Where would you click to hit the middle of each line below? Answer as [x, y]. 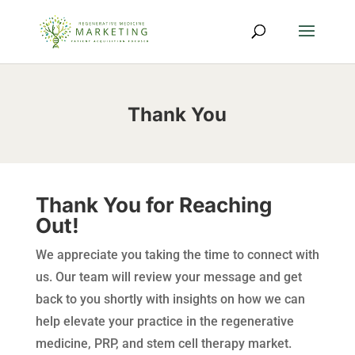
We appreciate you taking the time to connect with [177, 255]
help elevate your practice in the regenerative [164, 321]
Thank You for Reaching [153, 205]
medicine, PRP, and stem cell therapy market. [163, 344]
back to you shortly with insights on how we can [170, 299]
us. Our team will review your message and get [168, 277]
